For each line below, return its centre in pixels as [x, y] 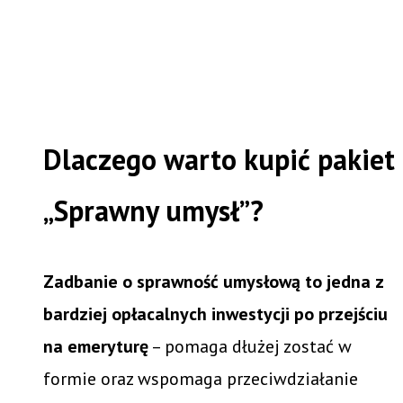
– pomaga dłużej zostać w [250, 346]
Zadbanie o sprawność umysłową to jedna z [213, 281]
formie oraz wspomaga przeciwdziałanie [201, 378]
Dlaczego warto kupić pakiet [219, 159]
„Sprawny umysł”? [157, 210]
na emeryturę [96, 346]
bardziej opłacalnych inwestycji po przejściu [215, 313]
